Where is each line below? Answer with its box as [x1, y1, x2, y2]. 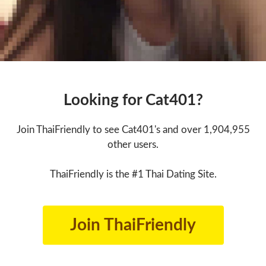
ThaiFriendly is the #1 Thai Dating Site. [49, 169, 217, 180]
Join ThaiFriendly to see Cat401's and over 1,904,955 [16, 125, 250, 135]
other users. [107, 140, 159, 150]
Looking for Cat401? [63, 93, 203, 109]
